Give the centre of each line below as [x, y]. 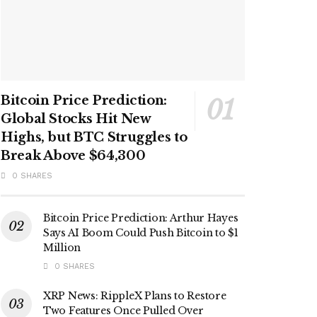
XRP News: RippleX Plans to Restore [135, 295]
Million [62, 247]
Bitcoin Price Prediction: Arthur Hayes [141, 218]
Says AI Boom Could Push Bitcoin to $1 [141, 232]
